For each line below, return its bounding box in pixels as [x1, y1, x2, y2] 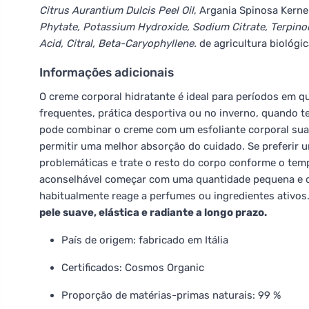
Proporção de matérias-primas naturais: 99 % [61, 289, 281, 301]
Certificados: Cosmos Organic [61, 261, 204, 274]
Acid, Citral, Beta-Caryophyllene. [39, 37, 199, 50]
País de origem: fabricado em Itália [61, 234, 228, 246]
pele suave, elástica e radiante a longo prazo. [39, 206, 267, 219]
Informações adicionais [39, 66, 174, 79]
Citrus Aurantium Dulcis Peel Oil [39, 4, 194, 17]
